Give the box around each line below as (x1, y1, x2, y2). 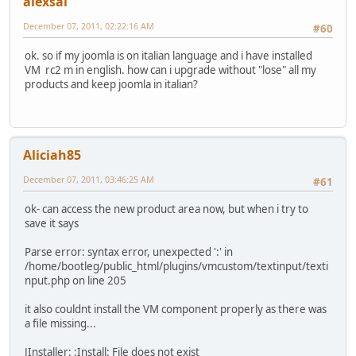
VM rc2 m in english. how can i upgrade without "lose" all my (25, 62, 316, 77)
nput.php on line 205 (25, 273, 126, 288)
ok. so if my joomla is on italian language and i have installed (25, 48, 312, 63)
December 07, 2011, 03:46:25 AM (23, 172, 154, 185)
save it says (25, 215, 79, 230)
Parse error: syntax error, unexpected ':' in (25, 244, 233, 259)
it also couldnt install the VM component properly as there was (25, 301, 327, 316)
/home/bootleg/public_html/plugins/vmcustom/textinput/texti (25, 258, 328, 273)
